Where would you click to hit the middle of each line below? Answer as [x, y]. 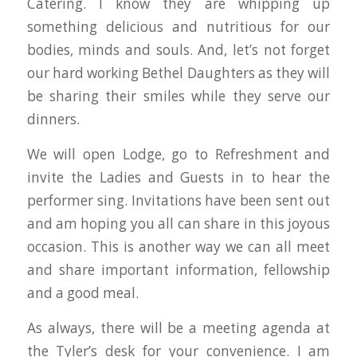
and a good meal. [82, 292]
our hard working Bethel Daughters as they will [178, 73]
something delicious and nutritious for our [178, 27]
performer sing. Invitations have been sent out [178, 200]
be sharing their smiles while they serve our [178, 96]
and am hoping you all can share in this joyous [178, 223]
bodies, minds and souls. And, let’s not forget [178, 50]
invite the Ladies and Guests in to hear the [178, 177]
